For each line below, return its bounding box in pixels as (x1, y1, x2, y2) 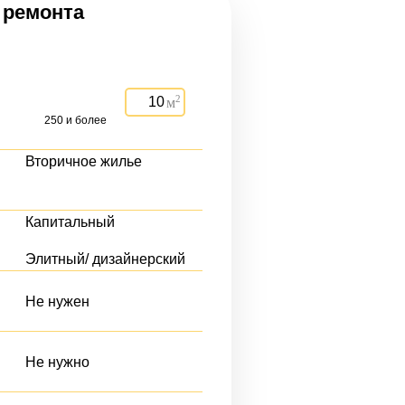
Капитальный (25, 214, 115, 230)
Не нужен (25, 293, 89, 309)
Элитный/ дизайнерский (25, 251, 185, 267)
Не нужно (25, 353, 89, 370)
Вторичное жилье (25, 154, 142, 169)
